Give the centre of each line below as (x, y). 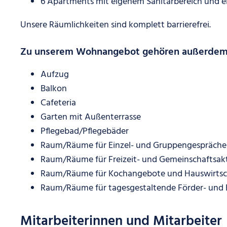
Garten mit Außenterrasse (91, 117)
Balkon (54, 89)
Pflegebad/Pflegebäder (85, 131)
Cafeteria (58, 103)
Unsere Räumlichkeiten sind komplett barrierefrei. (116, 25)
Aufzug (55, 75)
